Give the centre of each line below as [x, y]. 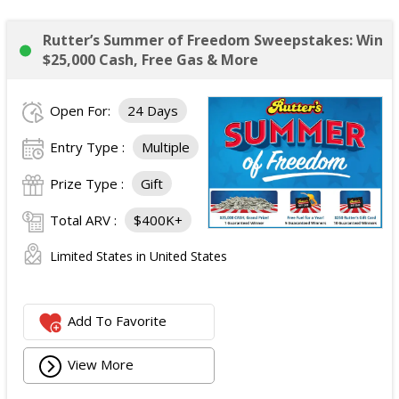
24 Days [153, 111]
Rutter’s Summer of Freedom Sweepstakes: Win [213, 41]
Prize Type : [89, 184]
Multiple [166, 147]
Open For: [82, 111]
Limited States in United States [138, 256]
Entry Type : [89, 147]
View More [101, 365]
